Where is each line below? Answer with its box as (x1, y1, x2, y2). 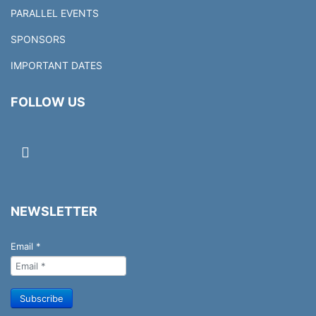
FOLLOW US (11, 94, 85, 109)
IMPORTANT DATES (11, 59, 102, 71)
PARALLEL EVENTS (11, 6, 99, 19)
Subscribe (20, 292, 63, 304)
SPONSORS (11, 32, 66, 45)
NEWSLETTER (11, 203, 97, 219)
